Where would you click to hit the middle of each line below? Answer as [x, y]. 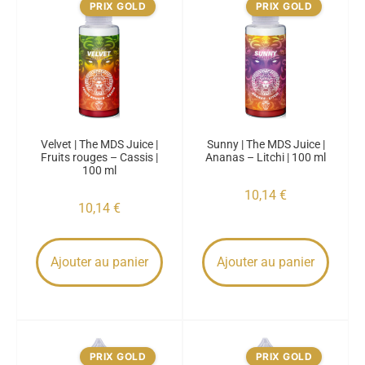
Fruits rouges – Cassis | [99, 157]
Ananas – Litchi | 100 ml [266, 157]
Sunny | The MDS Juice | [266, 144]
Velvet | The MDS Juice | [99, 144]
